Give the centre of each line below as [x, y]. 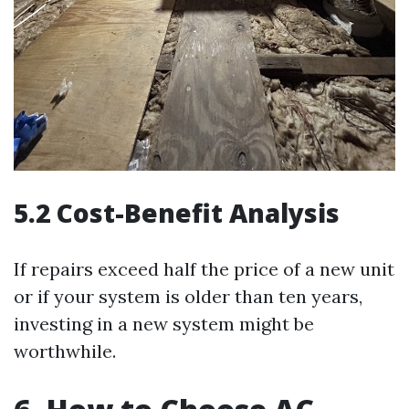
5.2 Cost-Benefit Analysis [177, 213]
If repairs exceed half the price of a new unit [204, 269]
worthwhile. [65, 351]
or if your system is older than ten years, [188, 297]
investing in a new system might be [164, 324]
